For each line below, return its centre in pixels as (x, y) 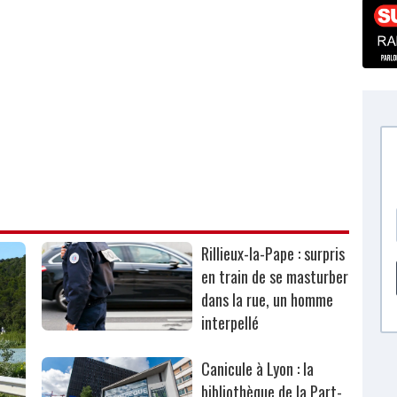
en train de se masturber (275, 277)
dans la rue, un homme (268, 300)
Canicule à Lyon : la (258, 369)
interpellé (230, 323)
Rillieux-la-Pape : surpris (273, 254)
